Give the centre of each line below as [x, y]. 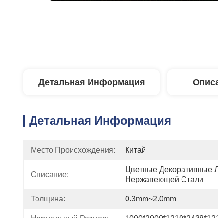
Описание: [50, 174]
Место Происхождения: [73, 150]
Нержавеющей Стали [164, 179]
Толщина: [48, 199]
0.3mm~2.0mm [151, 199]
